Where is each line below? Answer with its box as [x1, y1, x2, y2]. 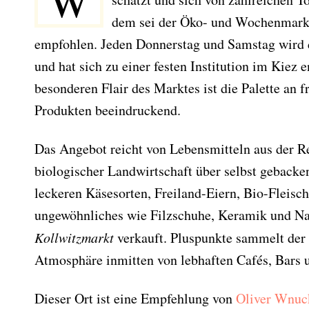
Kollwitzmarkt [34, 228, 114, 246]
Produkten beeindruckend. [34, 101, 181, 119]
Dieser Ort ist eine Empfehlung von [34, 289, 236, 308]
